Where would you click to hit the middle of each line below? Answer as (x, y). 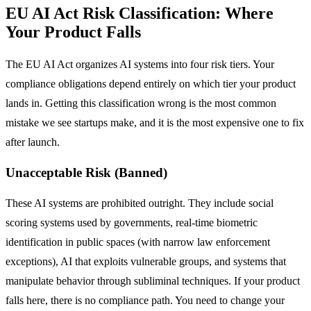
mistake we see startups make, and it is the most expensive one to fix (155, 123)
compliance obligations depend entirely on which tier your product (151, 84)
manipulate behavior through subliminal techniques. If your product (153, 280)
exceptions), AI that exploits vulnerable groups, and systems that (146, 261)
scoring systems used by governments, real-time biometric (132, 222)
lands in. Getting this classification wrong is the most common (141, 103)
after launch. (33, 142)
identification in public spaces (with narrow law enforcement (138, 242)
